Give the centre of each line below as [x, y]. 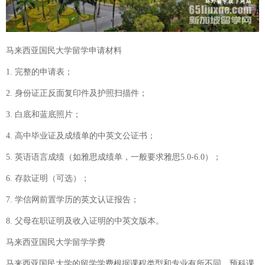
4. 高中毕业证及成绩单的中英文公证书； [81, 136]
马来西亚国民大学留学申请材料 [64, 51]
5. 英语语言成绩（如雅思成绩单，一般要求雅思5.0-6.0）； [114, 157]
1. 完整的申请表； [39, 72]
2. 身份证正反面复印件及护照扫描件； [77, 93]
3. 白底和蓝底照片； [43, 115]
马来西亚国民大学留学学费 [56, 243]
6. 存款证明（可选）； [48, 179]
